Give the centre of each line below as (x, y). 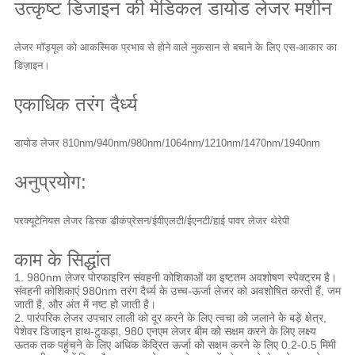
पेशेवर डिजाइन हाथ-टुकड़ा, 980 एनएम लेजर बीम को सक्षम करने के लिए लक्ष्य (165, 332)
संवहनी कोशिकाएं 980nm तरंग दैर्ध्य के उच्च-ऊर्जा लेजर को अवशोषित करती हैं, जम (177, 291)
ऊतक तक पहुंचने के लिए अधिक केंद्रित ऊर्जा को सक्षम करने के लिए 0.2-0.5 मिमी (175, 345)
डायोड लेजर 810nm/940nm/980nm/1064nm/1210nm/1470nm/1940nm (167, 143)
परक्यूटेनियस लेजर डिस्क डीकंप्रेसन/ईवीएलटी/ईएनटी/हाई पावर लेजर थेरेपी (151, 221)
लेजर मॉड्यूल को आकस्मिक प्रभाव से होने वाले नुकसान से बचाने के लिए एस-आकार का (175, 48)
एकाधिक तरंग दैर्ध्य (75, 105)
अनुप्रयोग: (50, 182)
